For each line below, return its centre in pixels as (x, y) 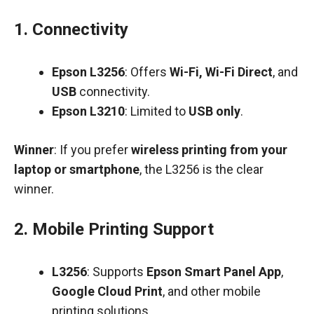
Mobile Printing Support (123, 229)
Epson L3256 (88, 72)
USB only (214, 111)
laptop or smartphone (77, 169)
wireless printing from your (209, 150)
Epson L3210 (88, 111)
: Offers (147, 72)
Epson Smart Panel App (214, 272)
